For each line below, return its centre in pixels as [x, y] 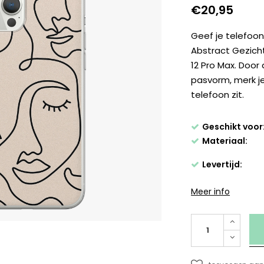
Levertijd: [222, 165]
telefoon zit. [218, 95]
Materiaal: [225, 141]
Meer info [211, 192]
